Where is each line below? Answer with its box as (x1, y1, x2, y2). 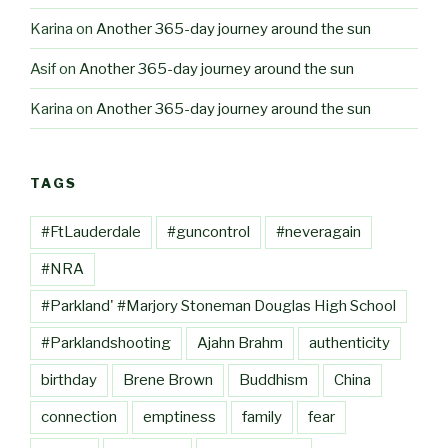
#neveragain (276, 222, 361, 241)
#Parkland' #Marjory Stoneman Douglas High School (41, 296, 396, 315)
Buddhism (239, 370, 308, 389)
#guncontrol (167, 222, 250, 241)
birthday (41, 370, 97, 389)
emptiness (143, 407, 216, 426)
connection (41, 407, 117, 426)
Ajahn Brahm (197, 333, 283, 352)
